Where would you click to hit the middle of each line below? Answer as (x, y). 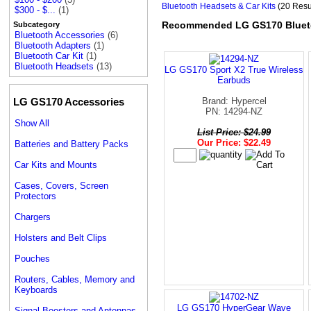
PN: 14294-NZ (234, 111)
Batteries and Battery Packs (72, 144)
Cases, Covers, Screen (61, 185)
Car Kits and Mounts (56, 165)
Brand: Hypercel (234, 101)
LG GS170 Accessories (69, 101)
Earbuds (234, 80)
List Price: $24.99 (234, 132)
